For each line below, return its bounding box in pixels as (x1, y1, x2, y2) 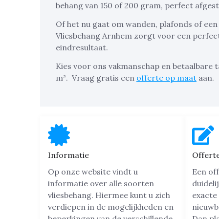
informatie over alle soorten (48, 178, 154, 188)
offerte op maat (136, 73, 197, 83)
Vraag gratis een (70, 73, 136, 83)
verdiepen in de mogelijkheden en (48, 201, 174, 212)
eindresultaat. (56, 42, 108, 52)
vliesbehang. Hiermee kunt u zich (48, 190, 170, 200)
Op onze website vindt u (48, 166, 138, 176)
